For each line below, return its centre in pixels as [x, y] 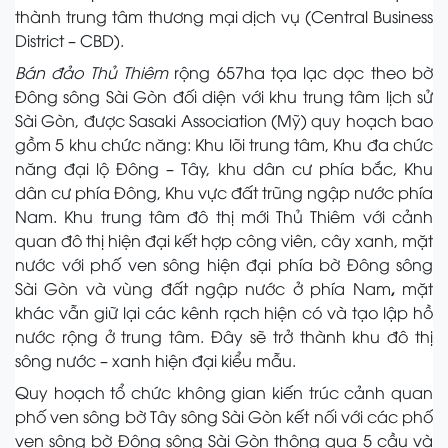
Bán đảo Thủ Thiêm [91, 71]
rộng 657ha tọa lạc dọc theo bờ [300, 71]
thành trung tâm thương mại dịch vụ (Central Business [224, 15]
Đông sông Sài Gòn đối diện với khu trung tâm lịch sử [224, 95]
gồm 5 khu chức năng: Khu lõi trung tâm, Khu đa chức [224, 143]
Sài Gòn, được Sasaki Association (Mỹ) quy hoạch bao [224, 119]
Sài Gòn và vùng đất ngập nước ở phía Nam [203, 287]
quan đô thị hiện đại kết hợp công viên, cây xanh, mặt [224, 239]
